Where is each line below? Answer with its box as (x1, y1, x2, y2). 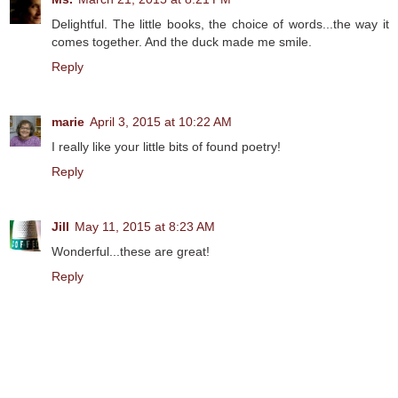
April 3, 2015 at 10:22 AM (90, 114, 232, 129)
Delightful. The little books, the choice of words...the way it (52, 16, 389, 31)
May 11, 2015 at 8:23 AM (75, 219, 215, 234)
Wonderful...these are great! (52, 243, 210, 259)
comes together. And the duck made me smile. (52, 34, 312, 49)
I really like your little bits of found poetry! (52, 139, 281, 154)
